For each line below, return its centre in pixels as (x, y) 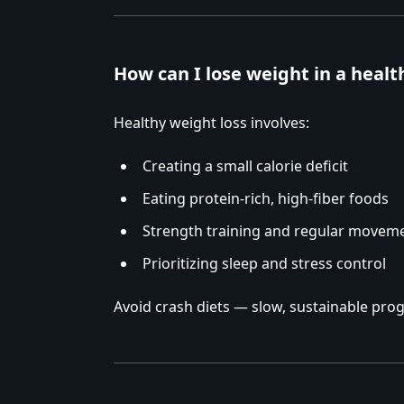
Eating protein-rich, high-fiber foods (266, 199)
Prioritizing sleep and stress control (264, 264)
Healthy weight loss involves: (211, 123)
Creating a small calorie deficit (245, 166)
